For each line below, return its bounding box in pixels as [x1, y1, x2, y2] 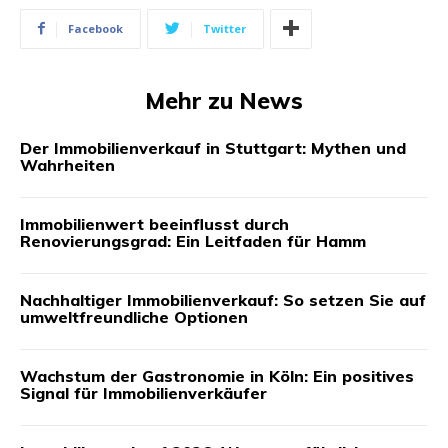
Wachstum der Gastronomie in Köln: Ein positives [20, 365, 414, 386]
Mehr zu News [145, 85, 303, 115]
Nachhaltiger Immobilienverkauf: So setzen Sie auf [20, 289, 426, 310]
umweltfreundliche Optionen [20, 306, 248, 327]
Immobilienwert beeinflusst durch [20, 213, 289, 234]
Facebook [68, 20, 123, 36]
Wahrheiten [20, 154, 115, 175]
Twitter [203, 20, 246, 36]
